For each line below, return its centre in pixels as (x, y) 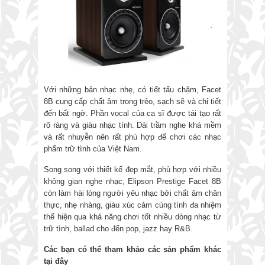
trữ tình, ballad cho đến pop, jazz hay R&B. (118, 228)
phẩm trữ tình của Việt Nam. (93, 148)
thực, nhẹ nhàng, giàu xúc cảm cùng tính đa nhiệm (132, 205)
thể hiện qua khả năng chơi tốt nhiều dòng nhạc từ (132, 216)
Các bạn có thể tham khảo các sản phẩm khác (132, 249)
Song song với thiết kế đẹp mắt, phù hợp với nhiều (132, 169)
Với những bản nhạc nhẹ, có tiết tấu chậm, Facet (132, 89)
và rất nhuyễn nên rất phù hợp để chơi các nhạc (132, 137)
